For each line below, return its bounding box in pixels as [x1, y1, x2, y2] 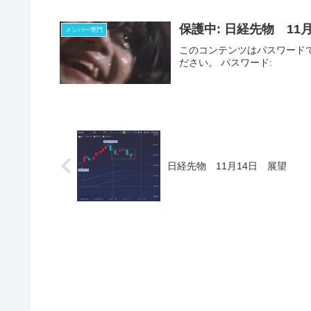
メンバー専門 [65, 26, 103, 34]
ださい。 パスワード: [179, 57, 273, 69]
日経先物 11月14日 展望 [167, 160, 287, 171]
